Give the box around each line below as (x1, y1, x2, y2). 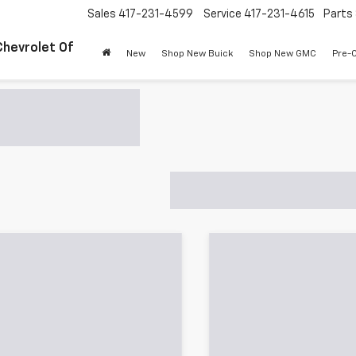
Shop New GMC (249, 49, 316, 60)
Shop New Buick (161, 49, 233, 60)
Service (203, 9, 242, 21)
